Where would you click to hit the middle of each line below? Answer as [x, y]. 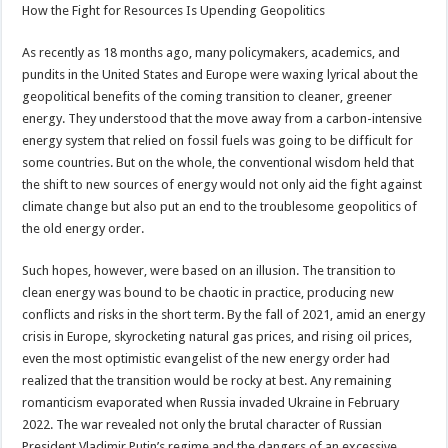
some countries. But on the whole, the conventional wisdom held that [218, 162]
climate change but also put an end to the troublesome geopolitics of [220, 206]
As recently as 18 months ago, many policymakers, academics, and [211, 52]
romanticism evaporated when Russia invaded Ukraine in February [211, 402]
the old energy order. [83, 228]
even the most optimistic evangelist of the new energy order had [206, 358]
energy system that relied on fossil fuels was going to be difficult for [218, 140]
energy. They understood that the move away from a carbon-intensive [222, 118]
